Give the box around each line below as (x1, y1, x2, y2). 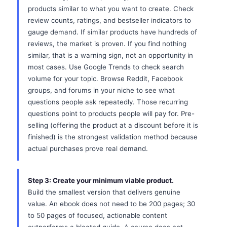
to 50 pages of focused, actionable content (28, 211, 167, 219)
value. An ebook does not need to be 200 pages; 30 (28, 200, 195, 208)
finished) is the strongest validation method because (28, 133, 198, 141)
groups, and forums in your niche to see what (28, 86, 175, 94)
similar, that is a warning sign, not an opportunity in (28, 51, 193, 59)
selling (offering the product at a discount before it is (28, 121, 198, 129)
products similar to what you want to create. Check (28, 5, 194, 13)
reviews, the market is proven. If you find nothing (28, 40, 186, 48)
